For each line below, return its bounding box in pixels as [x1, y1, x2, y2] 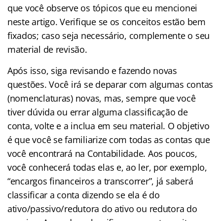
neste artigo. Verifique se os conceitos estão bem [7, 15, 206, 28]
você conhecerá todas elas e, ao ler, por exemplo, [7, 161, 207, 173]
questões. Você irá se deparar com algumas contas [7, 78, 214, 90]
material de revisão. [7, 43, 87, 55]
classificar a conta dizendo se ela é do [7, 188, 160, 201]
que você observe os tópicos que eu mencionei [7, 1, 198, 14]
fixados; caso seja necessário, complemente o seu [7, 29, 210, 41]
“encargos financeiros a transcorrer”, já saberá [7, 175, 193, 187]
